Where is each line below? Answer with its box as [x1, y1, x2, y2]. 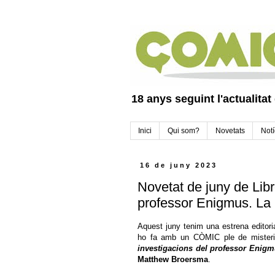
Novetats [215, 126, 245, 136]
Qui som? [168, 126, 199, 136]
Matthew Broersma [137, 255, 208, 265]
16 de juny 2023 [140, 161, 218, 169]
